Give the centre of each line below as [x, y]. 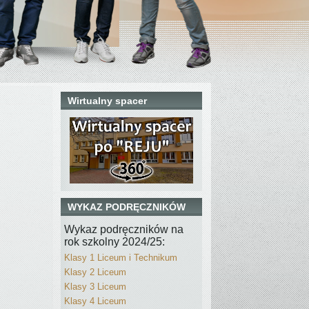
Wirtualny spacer [107, 101]
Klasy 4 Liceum [95, 301]
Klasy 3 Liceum [95, 287]
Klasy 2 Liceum [95, 272]
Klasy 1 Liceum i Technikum [121, 258]
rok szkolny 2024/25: [114, 242]
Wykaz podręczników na [124, 229]
